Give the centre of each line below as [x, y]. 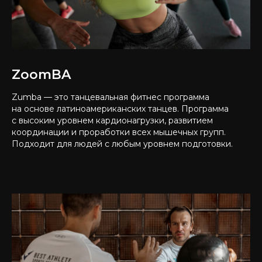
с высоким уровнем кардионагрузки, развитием [112, 120]
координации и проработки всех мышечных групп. [119, 132]
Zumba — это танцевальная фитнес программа [111, 97]
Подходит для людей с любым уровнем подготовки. [122, 144]
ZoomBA [41, 75]
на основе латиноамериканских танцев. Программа [120, 109]
